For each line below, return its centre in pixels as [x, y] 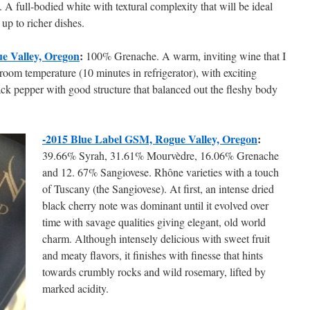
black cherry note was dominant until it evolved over [155, 205]
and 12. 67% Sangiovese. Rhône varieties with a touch [161, 172]
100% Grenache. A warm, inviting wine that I [186, 56]
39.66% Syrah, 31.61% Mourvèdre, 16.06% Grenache [161, 155]
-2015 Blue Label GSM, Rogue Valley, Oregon [150, 139]
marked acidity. [75, 288]
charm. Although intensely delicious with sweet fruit [156, 238]
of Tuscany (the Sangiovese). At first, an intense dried [158, 189]
